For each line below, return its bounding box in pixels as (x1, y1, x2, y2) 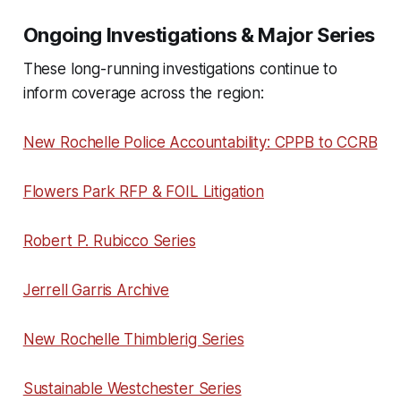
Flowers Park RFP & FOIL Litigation (22, 182, 264, 200)
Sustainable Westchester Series (22, 379, 242, 397)
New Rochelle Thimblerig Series (22, 329, 244, 348)
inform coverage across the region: (22, 83, 264, 102)
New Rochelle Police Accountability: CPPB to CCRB (22, 132, 378, 151)
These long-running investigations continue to (22, 59, 338, 78)
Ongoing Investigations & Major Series (22, 22, 375, 47)
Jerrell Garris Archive (22, 280, 169, 299)
